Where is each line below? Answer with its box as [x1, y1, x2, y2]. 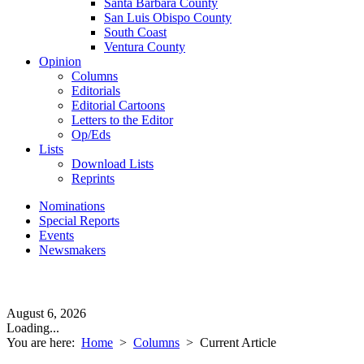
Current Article [200, 336, 276, 349]
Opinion [39, 54, 81, 68]
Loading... [6, 321, 59, 335]
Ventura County [104, 40, 185, 54]
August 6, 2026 [6, 306, 86, 320]
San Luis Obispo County [104, 11, 232, 24]
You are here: [6, 336, 81, 349]
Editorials [71, 84, 120, 97]
